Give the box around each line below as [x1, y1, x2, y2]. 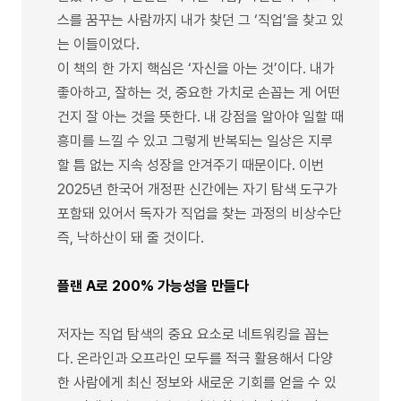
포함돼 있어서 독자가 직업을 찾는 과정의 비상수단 [57, 204, 342, 222]
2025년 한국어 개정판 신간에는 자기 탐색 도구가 [57, 180, 337, 198]
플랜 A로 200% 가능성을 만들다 [57, 277, 249, 294]
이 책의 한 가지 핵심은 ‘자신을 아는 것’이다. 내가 [57, 59, 335, 77]
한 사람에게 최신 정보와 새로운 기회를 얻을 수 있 [57, 373, 337, 391]
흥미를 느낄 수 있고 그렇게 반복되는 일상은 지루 [57, 132, 333, 149]
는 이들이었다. [57, 35, 140, 53]
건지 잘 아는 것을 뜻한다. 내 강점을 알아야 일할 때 [57, 107, 344, 125]
